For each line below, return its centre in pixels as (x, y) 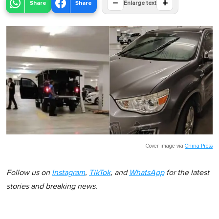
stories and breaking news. (52, 186)
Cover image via (165, 146)
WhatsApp (147, 172)
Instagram (68, 172)
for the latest (187, 172)
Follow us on (29, 172)
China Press (199, 146)
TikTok (100, 172)
